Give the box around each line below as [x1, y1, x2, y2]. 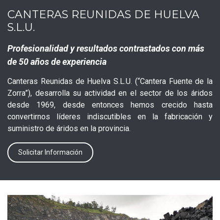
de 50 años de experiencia [7, 56, 107, 67]
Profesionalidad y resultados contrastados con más [7, 43, 204, 54]
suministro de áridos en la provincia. [7, 123, 131, 133]
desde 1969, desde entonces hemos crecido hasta [7, 100, 213, 110]
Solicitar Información [18, 148, 82, 156]
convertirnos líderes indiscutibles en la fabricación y [7, 111, 213, 121]
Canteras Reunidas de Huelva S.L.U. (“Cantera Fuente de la [7, 76, 213, 86]
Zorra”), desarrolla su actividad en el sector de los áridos [7, 88, 213, 98]
